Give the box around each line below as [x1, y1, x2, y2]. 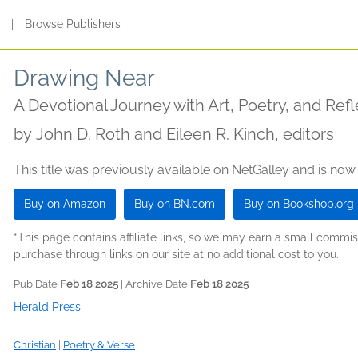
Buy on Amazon [24, 197, 105, 210]
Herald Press [14, 300, 81, 313]
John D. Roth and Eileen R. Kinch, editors [36, 125, 334, 144]
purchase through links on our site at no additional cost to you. [14, 248, 339, 261]
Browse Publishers [25, 18, 121, 30]
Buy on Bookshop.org [244, 197, 354, 210]
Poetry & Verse [63, 339, 135, 351]
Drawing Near [14, 65, 155, 91]
